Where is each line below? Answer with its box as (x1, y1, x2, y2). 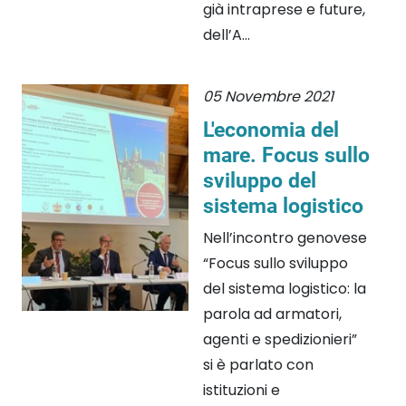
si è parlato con (203, 354, 314, 376)
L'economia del (203, 117, 339, 143)
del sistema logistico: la (203, 278, 366, 300)
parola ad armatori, (203, 304, 342, 325)
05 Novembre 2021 (203, 86, 333, 108)
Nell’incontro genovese (203, 227, 367, 249)
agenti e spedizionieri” (203, 329, 357, 351)
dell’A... (203, 24, 250, 46)
